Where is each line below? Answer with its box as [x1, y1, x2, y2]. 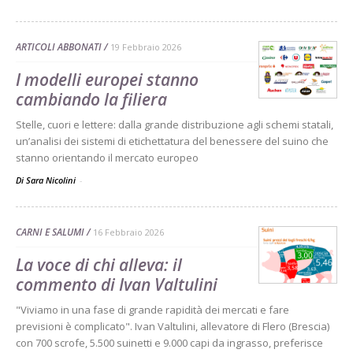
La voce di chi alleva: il [16, 253, 182, 276]
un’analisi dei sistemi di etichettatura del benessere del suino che [16, 133, 329, 148]
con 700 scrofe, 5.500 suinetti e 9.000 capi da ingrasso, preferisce [16, 335, 323, 350]
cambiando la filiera [16, 87, 167, 110]
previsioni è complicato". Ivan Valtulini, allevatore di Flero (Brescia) [16, 318, 329, 333]
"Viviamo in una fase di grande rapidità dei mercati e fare [16, 302, 289, 317]
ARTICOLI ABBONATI [16, 39, 102, 54]
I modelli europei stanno [16, 68, 199, 91]
